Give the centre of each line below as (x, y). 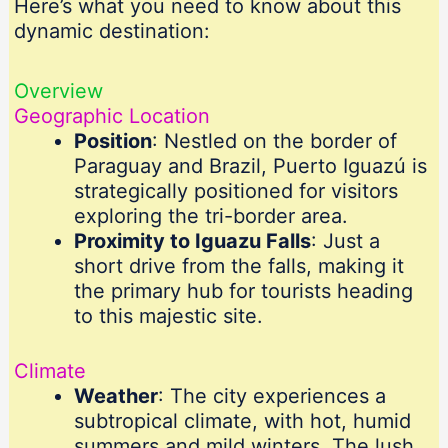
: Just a (345, 241)
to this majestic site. (168, 316)
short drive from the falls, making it (238, 266)
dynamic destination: (111, 31)
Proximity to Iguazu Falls (192, 241)
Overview (58, 91)
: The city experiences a (271, 396)
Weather (115, 396)
